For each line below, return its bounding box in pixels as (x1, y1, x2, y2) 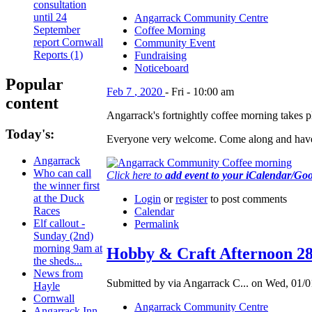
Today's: (6, 126, 54, 141)
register (175, 193, 208, 205)
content (6, 93, 58, 112)
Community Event (134, 37, 215, 49)
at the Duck (33, 192, 84, 205)
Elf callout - (33, 217, 85, 230)
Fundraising (134, 49, 187, 62)
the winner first (33, 180, 100, 192)
